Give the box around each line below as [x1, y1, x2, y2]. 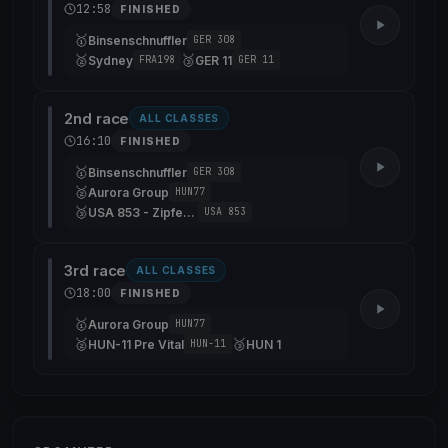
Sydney [88, 52, 133, 68]
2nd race [64, 108, 130, 128]
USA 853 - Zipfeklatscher [183, 204, 195, 220]
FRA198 [139, 53, 175, 66]
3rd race [64, 260, 127, 280]
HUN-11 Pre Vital [88, 336, 184, 352]
